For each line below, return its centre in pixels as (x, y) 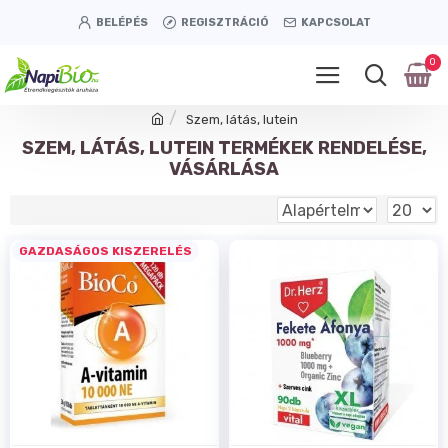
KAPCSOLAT (335, 22)
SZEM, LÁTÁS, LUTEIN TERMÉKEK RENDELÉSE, (224, 148)
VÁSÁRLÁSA (224, 169)
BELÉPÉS (121, 22)
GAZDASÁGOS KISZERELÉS (105, 251)
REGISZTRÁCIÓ (224, 22)
